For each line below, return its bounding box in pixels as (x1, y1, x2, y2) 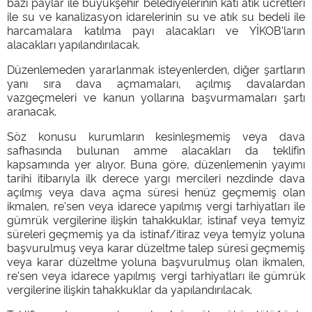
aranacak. (7, 102, 56, 118)
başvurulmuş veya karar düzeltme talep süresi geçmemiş (7, 239, 305, 255)
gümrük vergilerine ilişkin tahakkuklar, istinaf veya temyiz (7, 211, 305, 227)
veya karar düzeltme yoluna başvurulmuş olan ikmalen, (7, 253, 305, 269)
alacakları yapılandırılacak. (7, 36, 140, 52)
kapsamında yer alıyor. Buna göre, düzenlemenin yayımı (7, 155, 305, 171)
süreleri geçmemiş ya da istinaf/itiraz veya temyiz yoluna (7, 225, 305, 241)
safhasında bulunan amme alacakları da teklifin (7, 141, 305, 157)
